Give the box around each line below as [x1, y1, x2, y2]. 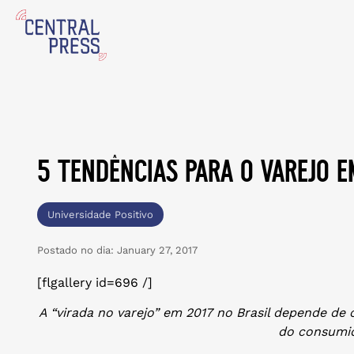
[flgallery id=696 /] [37, 275, 153, 290]
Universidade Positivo [47, 209, 153, 220]
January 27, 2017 [114, 244, 198, 256]
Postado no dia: [37, 244, 114, 256]
